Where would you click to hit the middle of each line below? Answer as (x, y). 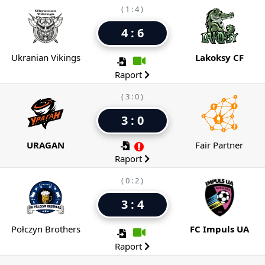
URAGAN (46, 145)
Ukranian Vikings (46, 58)
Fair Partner (219, 145)
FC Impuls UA (219, 229)
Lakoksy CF (219, 58)
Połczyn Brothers (46, 229)
